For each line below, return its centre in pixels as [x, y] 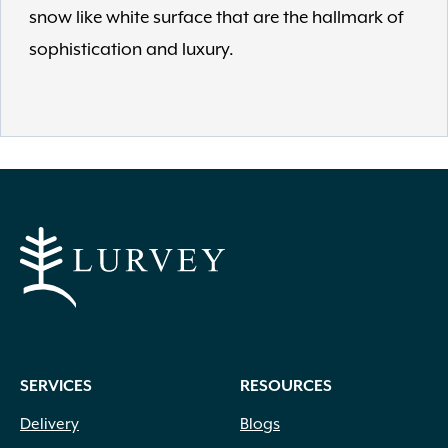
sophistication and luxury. [131, 50]
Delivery [49, 424]
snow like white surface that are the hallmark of [216, 18]
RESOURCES [286, 386]
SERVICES [56, 386]
